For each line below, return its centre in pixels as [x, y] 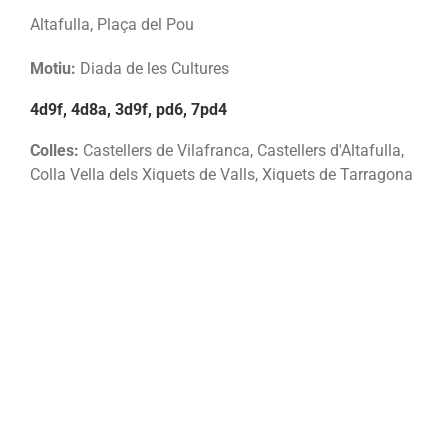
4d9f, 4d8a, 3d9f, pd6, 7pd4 [128, 109]
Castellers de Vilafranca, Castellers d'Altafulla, [241, 151]
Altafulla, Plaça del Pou [112, 24]
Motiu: [53, 68]
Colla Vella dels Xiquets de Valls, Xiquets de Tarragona [221, 175]
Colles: [54, 151]
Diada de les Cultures [152, 68]
